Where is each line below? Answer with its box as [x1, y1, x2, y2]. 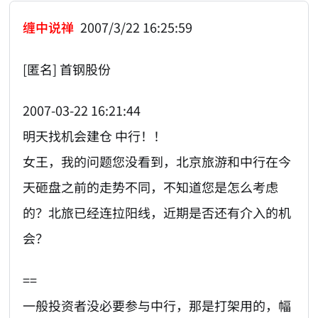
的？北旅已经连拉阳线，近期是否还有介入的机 [23, 203, 292, 222]
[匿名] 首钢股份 [23, 59, 111, 78]
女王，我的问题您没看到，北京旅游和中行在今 [23, 152, 292, 171]
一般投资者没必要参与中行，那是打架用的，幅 [23, 295, 292, 314]
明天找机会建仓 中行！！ [23, 126, 167, 146]
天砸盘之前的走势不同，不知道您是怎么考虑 [23, 177, 279, 197]
